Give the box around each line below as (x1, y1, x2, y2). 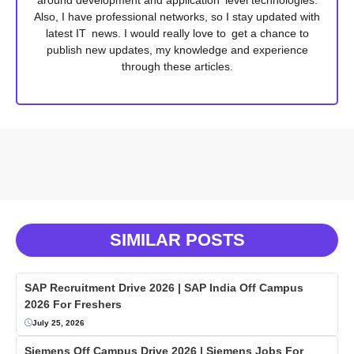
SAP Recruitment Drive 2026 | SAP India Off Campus (24, 281, 303, 294)
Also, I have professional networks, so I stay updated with (34, 9, 320, 23)
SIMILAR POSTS (109, 229, 245, 250)
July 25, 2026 (32, 318, 85, 327)
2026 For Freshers (24, 297, 122, 311)
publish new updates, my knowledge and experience (46, 43, 308, 56)
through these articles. (121, 59, 233, 73)
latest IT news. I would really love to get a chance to (45, 26, 309, 40)
